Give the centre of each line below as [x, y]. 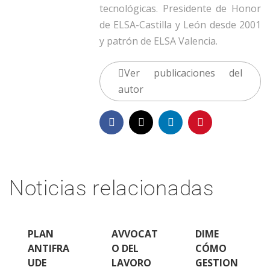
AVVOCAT [135, 234]
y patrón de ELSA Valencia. [159, 41]
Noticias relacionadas [112, 189]
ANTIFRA [48, 249]
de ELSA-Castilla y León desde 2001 [180, 25]
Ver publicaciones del [183, 73]
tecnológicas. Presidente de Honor [180, 9]
